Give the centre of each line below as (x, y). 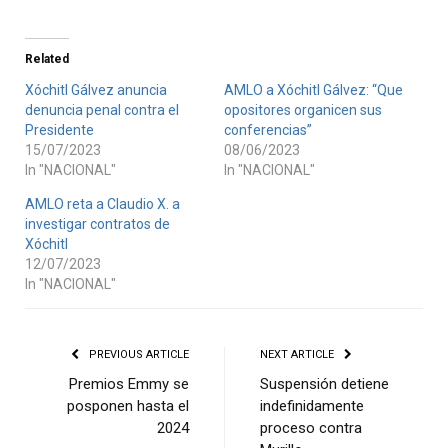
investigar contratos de (97, 223)
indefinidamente (312, 405)
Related (47, 58)
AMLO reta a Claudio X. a (102, 203)
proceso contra (311, 427)
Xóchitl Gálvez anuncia (96, 89)
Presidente (59, 129)
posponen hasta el (128, 405)
